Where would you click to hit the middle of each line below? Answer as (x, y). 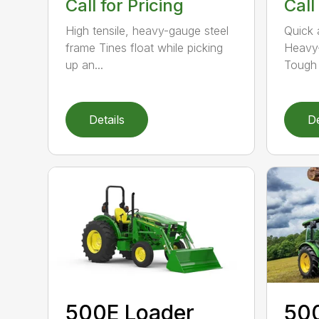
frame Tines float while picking (145, 48)
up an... (85, 65)
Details (107, 119)
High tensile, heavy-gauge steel (147, 31)
